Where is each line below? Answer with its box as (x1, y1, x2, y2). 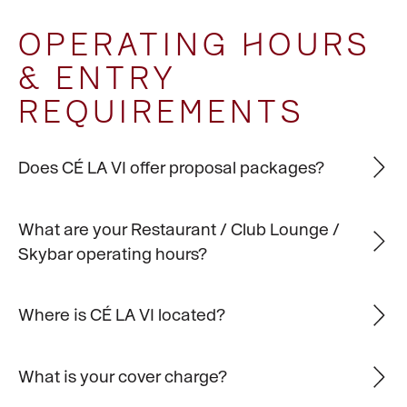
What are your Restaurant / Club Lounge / (17, 218, 340, 239)
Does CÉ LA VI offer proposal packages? (17, 156, 324, 177)
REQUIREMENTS (17, 93, 306, 130)
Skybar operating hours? (17, 243, 207, 263)
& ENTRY (17, 59, 177, 96)
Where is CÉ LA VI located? (17, 304, 225, 325)
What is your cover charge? (17, 366, 227, 387)
